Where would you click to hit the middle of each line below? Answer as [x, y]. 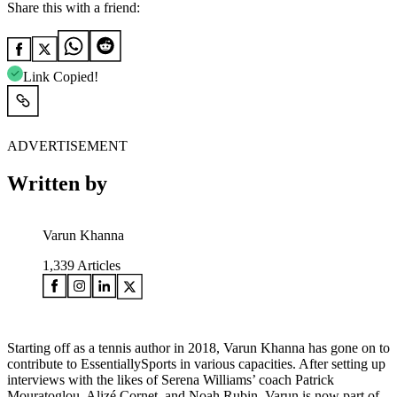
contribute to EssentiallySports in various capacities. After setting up [196, 363]
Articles [97, 265]
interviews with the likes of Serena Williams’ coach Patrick [171, 379]
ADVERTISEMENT [67, 145]
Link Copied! [61, 76]
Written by [57, 183]
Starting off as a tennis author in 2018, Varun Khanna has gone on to [198, 347]
